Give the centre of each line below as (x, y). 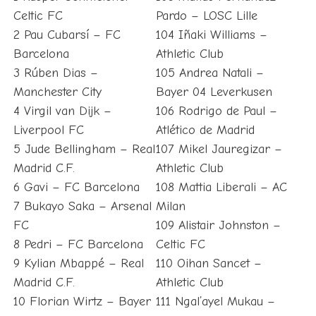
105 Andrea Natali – (209, 73)
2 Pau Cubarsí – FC (67, 35)
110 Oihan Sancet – (208, 264)
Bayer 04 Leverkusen (214, 92)
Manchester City (57, 92)
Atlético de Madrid (205, 130)
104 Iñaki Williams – (211, 35)
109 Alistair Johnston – (218, 226)
